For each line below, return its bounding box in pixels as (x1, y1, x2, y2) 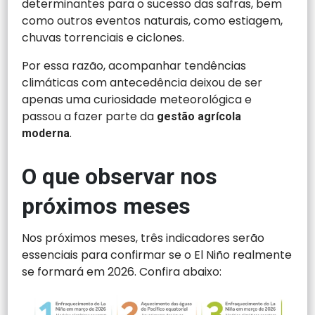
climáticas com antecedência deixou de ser (22, 75, 263, 91)
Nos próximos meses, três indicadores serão (22, 230, 265, 247)
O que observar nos (22, 163, 218, 191)
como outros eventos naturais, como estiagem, (22, 13, 283, 30)
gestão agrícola (157, 110, 242, 124)
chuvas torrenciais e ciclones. (22, 30, 185, 46)
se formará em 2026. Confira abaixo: (22, 264, 222, 281)
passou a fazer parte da (22, 108, 157, 125)
